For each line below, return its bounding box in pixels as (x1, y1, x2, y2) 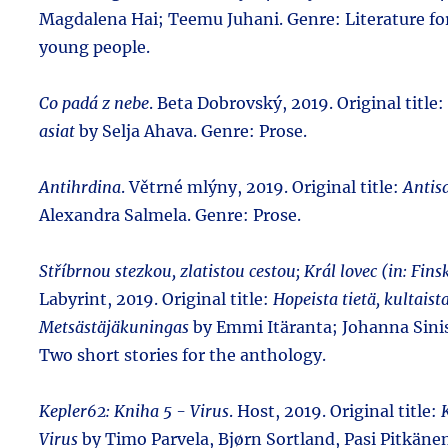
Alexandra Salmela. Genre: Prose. (39, 204, 301, 225)
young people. (39, 36, 150, 57)
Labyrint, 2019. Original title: (39, 288, 273, 309)
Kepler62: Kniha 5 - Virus (39, 400, 229, 421)
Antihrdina (39, 176, 121, 197)
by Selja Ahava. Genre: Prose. (75, 120, 307, 141)
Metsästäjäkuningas (39, 316, 189, 337)
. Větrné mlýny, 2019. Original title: (121, 176, 403, 197)
